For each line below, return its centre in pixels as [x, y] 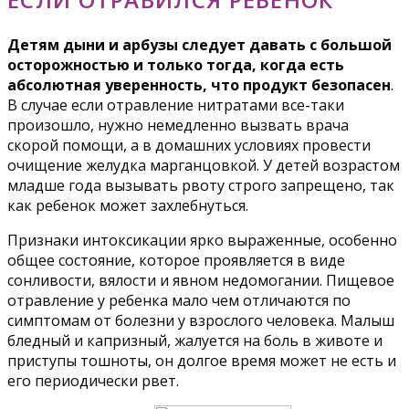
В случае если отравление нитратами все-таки [176, 105]
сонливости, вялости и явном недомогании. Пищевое [201, 281]
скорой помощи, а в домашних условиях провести [189, 146]
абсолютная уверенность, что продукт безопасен [199, 85]
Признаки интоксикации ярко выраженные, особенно [202, 241]
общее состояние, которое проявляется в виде [176, 261]
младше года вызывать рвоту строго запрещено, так [201, 186]
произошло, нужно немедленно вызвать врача [178, 126]
